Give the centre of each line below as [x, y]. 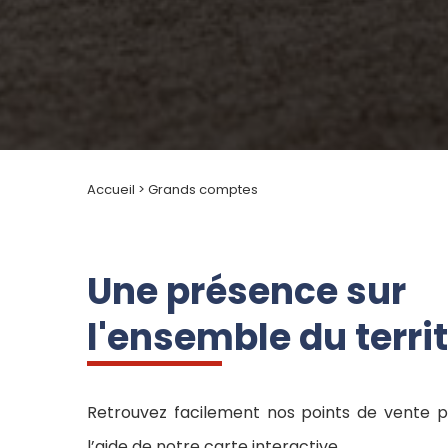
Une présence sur [246, 292]
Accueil [111, 190]
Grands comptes [203, 190]
